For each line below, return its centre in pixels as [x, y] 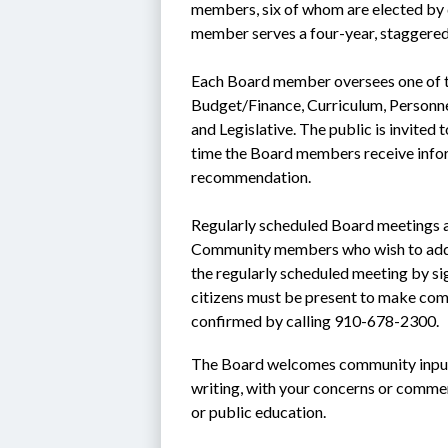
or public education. [259, 411]
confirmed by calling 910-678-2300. [315, 320]
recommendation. [251, 176]
